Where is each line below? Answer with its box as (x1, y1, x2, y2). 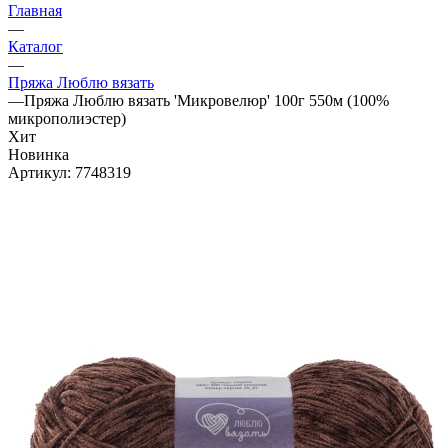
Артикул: (8, 163, 71, 181)
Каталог (8, 37, 63, 55)
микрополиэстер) (8, 109, 126, 127)
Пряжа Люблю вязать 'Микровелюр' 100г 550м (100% (24, 91, 389, 109)
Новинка (8, 145, 69, 163)
